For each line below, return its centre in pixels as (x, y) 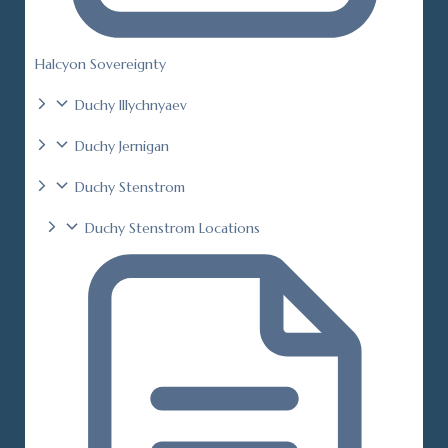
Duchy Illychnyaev (131, 105)
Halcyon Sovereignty (100, 64)
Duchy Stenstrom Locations (172, 228)
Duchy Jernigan (122, 146)
